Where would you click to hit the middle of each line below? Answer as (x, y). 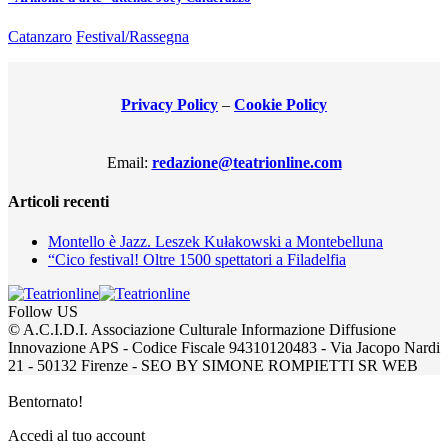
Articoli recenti (58, 202)
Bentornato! (45, 401)
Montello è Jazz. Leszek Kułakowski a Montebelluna (215, 241)
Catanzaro (40, 37)
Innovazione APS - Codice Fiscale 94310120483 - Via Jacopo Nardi (224, 347)
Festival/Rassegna (132, 37)
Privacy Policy (169, 105)
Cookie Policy (280, 105)
